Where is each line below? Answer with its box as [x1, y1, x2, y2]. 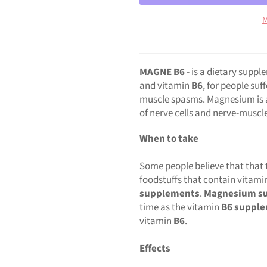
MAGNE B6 [139, 64, 185, 79]
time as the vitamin [139, 200, 219, 215]
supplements [139, 186, 200, 201]
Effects [139, 241, 170, 256]
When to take [139, 131, 198, 146]
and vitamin [139, 78, 191, 93]
